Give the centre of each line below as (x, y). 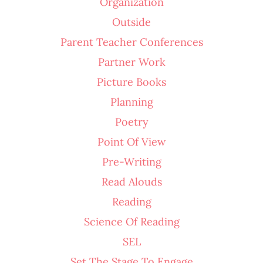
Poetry (131, 122)
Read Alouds (131, 181)
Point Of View (131, 141)
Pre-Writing (131, 161)
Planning (131, 102)
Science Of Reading (131, 221)
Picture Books (131, 82)
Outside (131, 22)
